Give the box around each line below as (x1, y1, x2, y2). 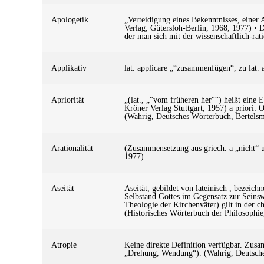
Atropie (51, 240, 77, 249)
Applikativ (51, 63, 87, 72)
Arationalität (51, 143, 93, 153)
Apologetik (51, 15, 88, 24)
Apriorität (51, 95, 84, 104)
